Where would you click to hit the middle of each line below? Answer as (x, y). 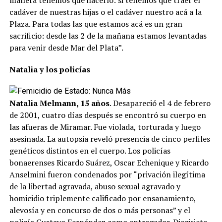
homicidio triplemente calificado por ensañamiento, (102, 198)
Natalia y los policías (50, 69)
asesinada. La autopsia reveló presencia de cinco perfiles (110, 139)
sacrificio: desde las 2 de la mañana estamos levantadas (108, 35)
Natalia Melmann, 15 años (59, 103)
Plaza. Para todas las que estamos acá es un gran (96, 24)
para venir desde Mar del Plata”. (66, 47)
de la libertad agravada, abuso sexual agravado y (95, 186)
